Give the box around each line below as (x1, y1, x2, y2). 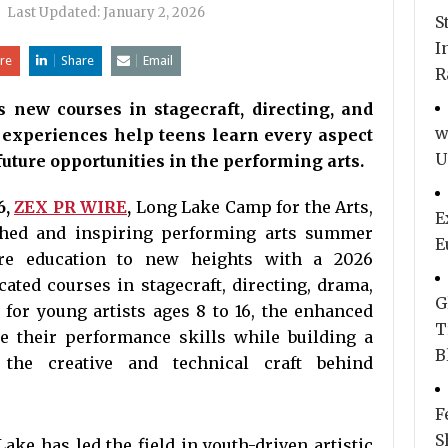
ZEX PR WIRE (14, 197, 127, 217)
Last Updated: (7, 4, 103, 21)
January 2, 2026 (103, 4, 205, 21)
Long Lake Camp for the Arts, (131, 197, 373, 217)
